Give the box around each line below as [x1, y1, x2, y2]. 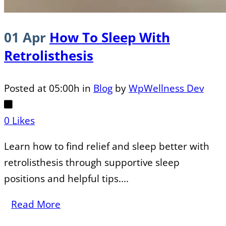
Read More [11, 198, 61, 211]
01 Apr [4, 28, 46, 46]
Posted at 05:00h [4, 82, 80, 95]
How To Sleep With [49, 28, 170, 46]
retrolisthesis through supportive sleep [4, 156, 180, 169]
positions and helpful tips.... [4, 172, 129, 186]
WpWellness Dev [129, 82, 204, 95]
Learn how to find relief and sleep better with [4, 140, 209, 153]
